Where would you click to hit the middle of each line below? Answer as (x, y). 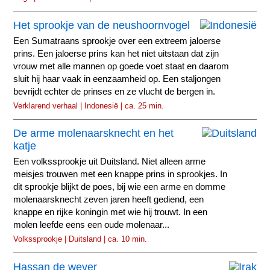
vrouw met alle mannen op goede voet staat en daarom (121, 66)
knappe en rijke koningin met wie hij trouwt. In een (111, 212)
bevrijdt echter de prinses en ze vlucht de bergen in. (115, 91)
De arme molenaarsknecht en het (94, 133)
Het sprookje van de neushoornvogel (102, 25)
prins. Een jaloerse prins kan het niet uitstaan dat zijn (116, 53)
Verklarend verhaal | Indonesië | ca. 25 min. (89, 105)
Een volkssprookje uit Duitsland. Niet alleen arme (110, 162)
